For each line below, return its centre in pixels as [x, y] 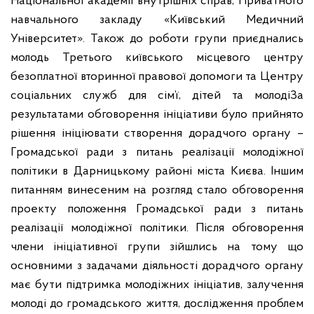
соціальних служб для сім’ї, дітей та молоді [150, 95]
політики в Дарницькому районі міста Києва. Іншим [157, 171]
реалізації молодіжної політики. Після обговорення [157, 228]
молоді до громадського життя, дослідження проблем [157, 303]
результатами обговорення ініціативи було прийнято [157, 114]
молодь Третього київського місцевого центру [157, 57]
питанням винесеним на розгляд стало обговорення [157, 190]
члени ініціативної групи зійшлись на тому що [157, 247]
